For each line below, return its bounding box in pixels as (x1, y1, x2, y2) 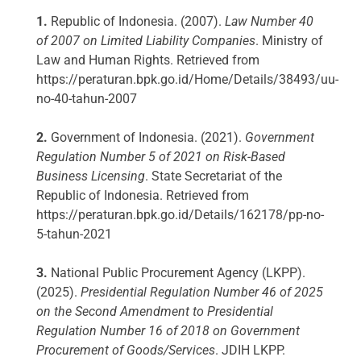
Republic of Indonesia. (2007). (48, 14, 225, 30)
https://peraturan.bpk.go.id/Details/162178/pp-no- (36, 207, 324, 223)
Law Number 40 (225, 14, 313, 30)
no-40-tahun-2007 (36, 91, 137, 107)
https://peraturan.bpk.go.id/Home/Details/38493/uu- (36, 72, 338, 88)
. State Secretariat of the (145, 168, 282, 185)
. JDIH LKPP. (215, 342, 285, 359)
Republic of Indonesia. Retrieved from (36, 188, 249, 204)
